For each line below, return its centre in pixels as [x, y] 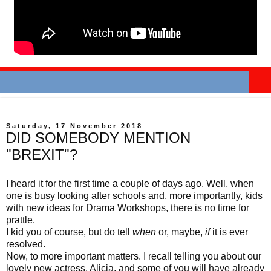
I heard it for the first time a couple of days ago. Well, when [130, 183]
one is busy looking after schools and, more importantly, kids [134, 195]
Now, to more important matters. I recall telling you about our [134, 256]
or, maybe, [179, 232]
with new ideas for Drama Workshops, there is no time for [128, 207]
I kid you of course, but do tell [69, 232]
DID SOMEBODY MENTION [98, 137]
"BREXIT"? [42, 154]
